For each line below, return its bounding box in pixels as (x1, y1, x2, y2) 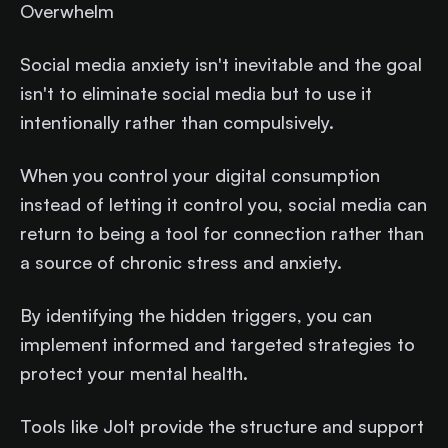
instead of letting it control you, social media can (20, 192, 427, 215)
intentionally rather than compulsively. (20, 110, 339, 133)
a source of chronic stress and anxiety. (20, 250, 342, 273)
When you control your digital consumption (20, 163, 380, 186)
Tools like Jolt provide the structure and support (20, 414, 424, 437)
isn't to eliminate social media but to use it (20, 81, 372, 104)
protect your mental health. (20, 361, 248, 384)
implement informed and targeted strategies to (20, 332, 415, 355)
